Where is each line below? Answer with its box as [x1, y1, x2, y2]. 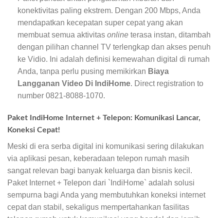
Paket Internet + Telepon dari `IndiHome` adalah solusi [7, 178, 195, 187]
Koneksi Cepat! [7, 126, 60, 134]
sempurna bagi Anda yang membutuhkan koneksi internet [7, 190, 205, 199]
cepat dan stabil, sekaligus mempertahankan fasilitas [7, 202, 189, 211]
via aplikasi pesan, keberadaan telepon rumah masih [7, 154, 189, 163]
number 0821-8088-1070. [17, 91, 105, 100]
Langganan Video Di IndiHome [17, 79, 130, 88]
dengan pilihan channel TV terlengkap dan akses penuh [17, 42, 211, 51]
